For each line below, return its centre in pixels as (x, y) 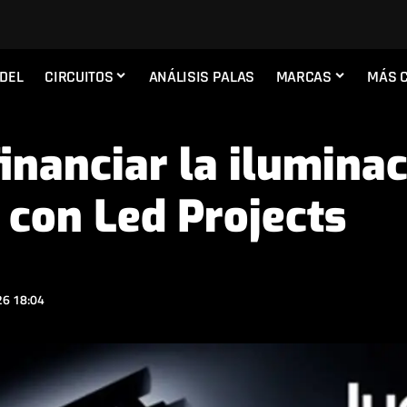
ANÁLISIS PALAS (201, 76)
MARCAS (303, 76)
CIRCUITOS (79, 76)
